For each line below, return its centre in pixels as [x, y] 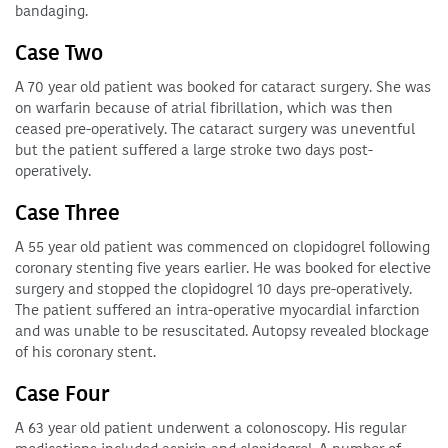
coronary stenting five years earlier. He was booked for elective [223, 268]
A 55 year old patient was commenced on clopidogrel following [222, 247]
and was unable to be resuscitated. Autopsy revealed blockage [222, 331]
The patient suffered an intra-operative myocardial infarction [217, 310]
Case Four [62, 394]
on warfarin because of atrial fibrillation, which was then [204, 108]
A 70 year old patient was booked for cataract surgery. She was [223, 87]
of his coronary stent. [85, 352]
